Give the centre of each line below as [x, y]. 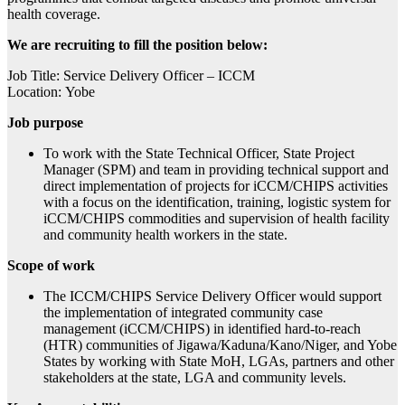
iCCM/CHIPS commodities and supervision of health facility [217, 219]
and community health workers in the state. [165, 235]
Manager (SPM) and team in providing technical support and [216, 170]
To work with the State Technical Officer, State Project [199, 154]
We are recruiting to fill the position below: [137, 45]
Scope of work [51, 266]
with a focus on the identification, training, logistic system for [217, 202]
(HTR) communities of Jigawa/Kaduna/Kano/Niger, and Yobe [220, 345]
